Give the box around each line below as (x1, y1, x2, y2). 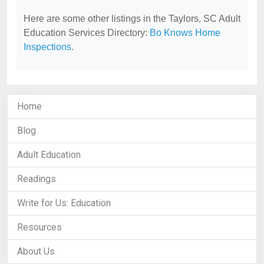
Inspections (24, 42, 71, 52)
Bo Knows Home (150, 28, 220, 38)
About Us (17, 246, 55, 257)
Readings (17, 173, 56, 184)
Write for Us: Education (17, 197, 111, 209)
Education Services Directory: (24, 28, 150, 38)
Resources (17, 222, 62, 233)
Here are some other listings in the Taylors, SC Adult (24, 14, 240, 24)
